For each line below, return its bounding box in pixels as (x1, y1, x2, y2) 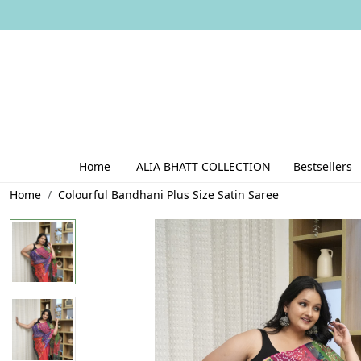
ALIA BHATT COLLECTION (136, 158, 271, 174)
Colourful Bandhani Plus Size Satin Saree (58, 186, 279, 202)
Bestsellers (293, 158, 352, 174)
